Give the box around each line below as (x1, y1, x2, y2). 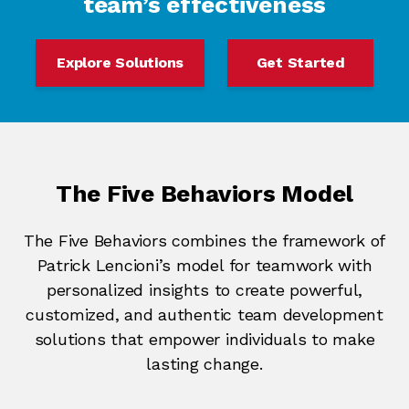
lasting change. (146, 354, 263, 374)
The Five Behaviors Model (55, 180, 354, 208)
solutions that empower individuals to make (34, 330, 375, 350)
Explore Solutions (57, 53, 184, 71)
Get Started (256, 53, 345, 71)
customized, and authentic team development (26, 305, 383, 325)
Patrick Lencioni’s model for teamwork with (37, 256, 372, 276)
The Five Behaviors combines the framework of (23, 231, 386, 251)
